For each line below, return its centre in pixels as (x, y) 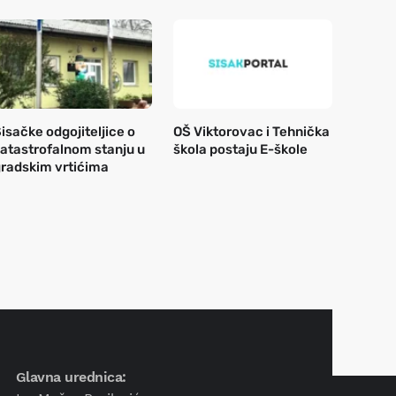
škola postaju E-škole (240, 150)
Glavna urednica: (71, 377)
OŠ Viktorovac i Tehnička (251, 132)
